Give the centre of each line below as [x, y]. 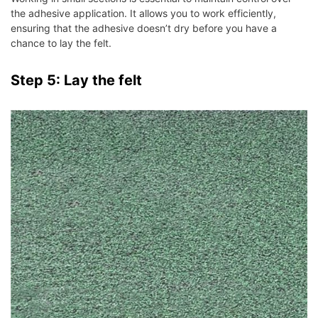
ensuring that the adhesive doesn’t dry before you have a [144, 28]
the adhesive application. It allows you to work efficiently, [143, 13]
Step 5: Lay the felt [76, 81]
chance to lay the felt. [61, 43]
